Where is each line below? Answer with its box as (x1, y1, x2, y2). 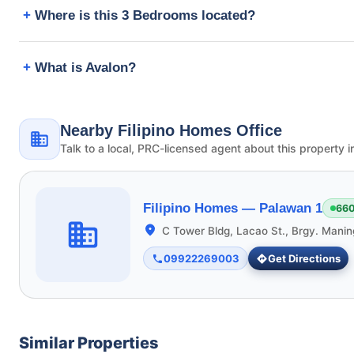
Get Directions (268, 251, 341, 265)
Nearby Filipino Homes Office (60, 122, 282, 140)
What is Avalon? (35, 59, 136, 75)
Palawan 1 (259, 201, 322, 217)
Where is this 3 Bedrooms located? (35, 7, 255, 23)
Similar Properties (19, 333, 159, 352)
